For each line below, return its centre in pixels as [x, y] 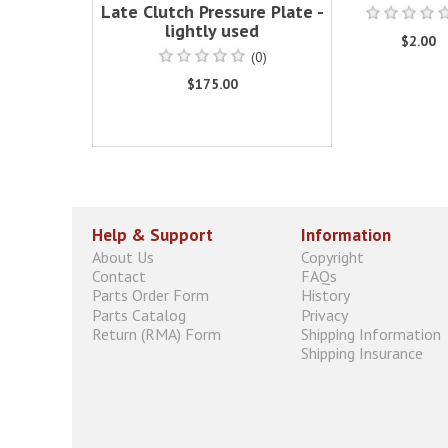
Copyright [332, 256]
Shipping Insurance [362, 352]
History [325, 295]
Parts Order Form [150, 295]
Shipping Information [371, 333]
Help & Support [152, 234]
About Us [123, 256]
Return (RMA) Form [156, 333]
